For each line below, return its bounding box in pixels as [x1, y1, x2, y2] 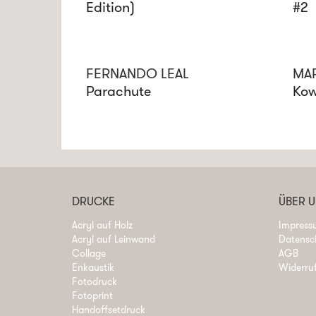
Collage [72, 245, 106, 260]
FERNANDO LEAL [86, 63, 189, 83]
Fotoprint [72, 288, 113, 303]
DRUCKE [72, 193, 115, 209]
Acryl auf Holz [72, 217, 133, 232]
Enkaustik [72, 260, 114, 274]
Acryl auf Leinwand [72, 231, 155, 246]
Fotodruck [72, 274, 117, 288]
